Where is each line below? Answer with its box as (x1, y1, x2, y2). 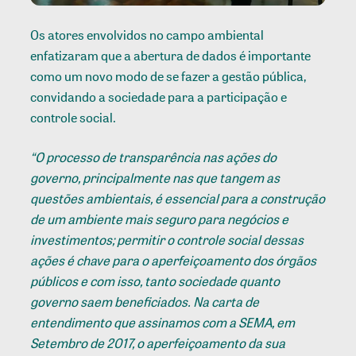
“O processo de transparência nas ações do (30, 148, 277, 166)
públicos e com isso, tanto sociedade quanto (30, 272, 281, 290)
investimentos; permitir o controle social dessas (30, 230, 304, 249)
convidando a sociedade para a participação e (30, 87, 288, 106)
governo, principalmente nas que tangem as (30, 168, 281, 187)
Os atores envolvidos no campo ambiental (30, 25, 265, 44)
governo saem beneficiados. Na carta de (30, 292, 260, 311)
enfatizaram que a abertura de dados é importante (30, 46, 311, 64)
